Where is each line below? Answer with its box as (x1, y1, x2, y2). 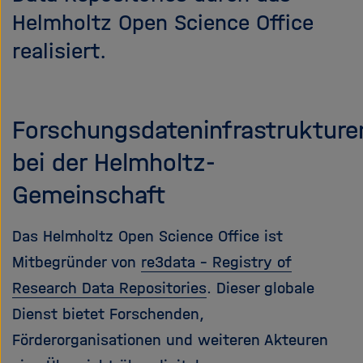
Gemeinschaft (12, 180, 165, 210)
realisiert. (12, 38, 106, 64)
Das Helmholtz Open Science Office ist (12, 227, 283, 246)
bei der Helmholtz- (12, 147, 216, 177)
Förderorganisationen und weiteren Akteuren (12, 331, 328, 349)
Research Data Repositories (12, 279, 207, 297)
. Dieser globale (207, 279, 314, 297)
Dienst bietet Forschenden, (12, 305, 204, 323)
